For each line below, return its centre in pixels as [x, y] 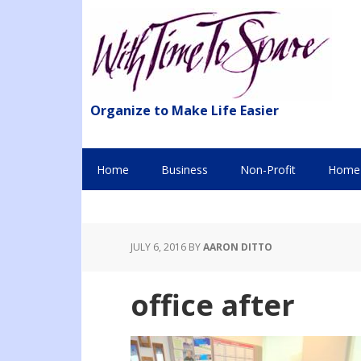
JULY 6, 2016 [158, 247]
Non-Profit [268, 170]
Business [185, 170]
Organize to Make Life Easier [185, 110]
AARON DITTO [238, 247]
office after [213, 305]
